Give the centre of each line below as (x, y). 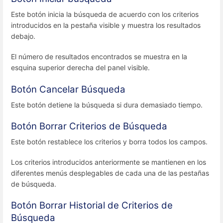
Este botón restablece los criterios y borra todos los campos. (109, 141)
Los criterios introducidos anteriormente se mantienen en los (109, 162)
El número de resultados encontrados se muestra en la (99, 57)
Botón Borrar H (44, 206)
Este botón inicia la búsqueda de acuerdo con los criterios (105, 14)
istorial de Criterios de (124, 206)
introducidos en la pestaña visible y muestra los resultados (106, 25)
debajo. (23, 36)
